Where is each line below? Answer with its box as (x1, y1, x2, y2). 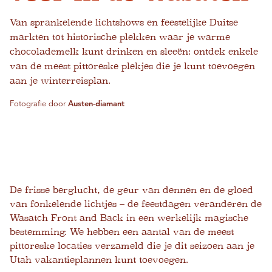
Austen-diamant (68, 100, 124, 108)
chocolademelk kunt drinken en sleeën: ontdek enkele (10, 46, 258, 57)
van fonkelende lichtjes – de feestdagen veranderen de (10, 199, 262, 209)
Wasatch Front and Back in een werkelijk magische (10, 212, 248, 223)
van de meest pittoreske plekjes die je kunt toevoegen (10, 61, 255, 72)
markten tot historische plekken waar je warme (10, 32, 230, 42)
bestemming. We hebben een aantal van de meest (10, 226, 234, 237)
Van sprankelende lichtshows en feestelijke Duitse (10, 17, 238, 28)
